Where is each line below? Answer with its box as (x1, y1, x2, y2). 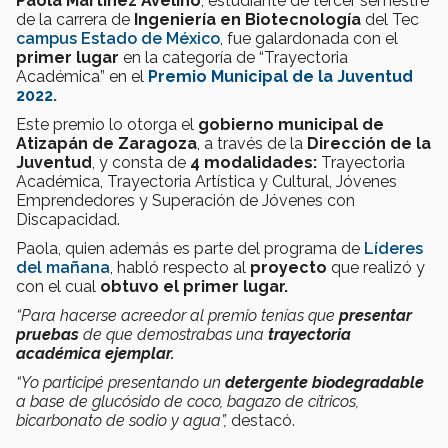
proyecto (250, 257, 331, 277)
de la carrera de (16, 9, 134, 29)
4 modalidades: (190, 152, 317, 172)
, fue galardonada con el (220, 28, 398, 48)
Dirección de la (307, 133, 431, 153)
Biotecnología (245, 9, 361, 29)
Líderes (364, 238, 423, 258)
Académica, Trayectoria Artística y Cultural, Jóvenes (16, 171, 397, 191)
